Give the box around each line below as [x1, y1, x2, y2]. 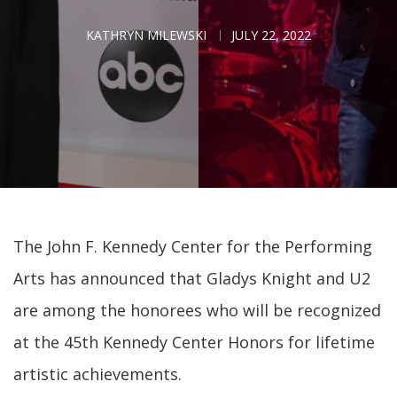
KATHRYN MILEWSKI [86, 27, 206, 43]
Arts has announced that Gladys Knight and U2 [13, 268, 370, 289]
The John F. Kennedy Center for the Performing [13, 236, 372, 257]
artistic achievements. [13, 363, 182, 385]
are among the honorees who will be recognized [13, 300, 381, 321]
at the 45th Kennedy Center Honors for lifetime [13, 331, 375, 353]
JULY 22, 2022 [231, 27, 311, 43]
